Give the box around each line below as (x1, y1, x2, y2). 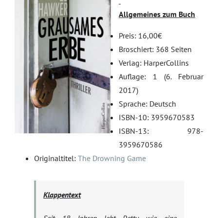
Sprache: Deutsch (119, 99, 176, 109)
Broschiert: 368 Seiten (119, 44, 192, 54)
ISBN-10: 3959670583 (119, 112, 195, 122)
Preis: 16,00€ (119, 31, 162, 40)
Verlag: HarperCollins (119, 58, 189, 68)
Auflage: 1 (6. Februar (119, 72, 203, 81)
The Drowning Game (78, 153, 146, 163)
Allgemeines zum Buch (119, 9, 195, 19)
